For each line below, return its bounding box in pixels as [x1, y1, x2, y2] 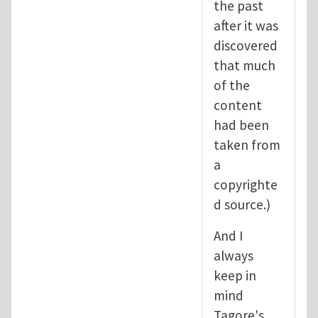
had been [214, 116, 269, 133]
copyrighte [214, 175, 278, 193]
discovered [214, 36, 278, 54]
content [214, 96, 262, 114]
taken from [214, 136, 280, 153]
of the [214, 76, 250, 94]
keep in [214, 266, 256, 284]
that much [214, 56, 275, 74]
